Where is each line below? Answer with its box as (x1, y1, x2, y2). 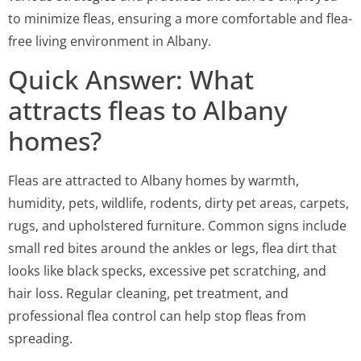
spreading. (8, 329, 73, 347)
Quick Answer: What (8, 61, 254, 97)
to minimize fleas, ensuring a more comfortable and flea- (8, 10, 352, 28)
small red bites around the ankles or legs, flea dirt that (8, 239, 337, 257)
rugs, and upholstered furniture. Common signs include (8, 216, 346, 234)
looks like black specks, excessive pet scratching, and (8, 261, 326, 280)
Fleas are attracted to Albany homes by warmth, (8, 171, 299, 189)
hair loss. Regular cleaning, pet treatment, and (8, 284, 288, 302)
